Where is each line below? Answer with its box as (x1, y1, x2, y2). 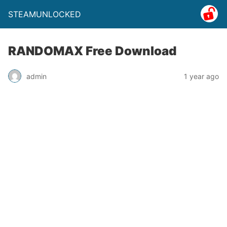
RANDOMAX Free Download (8, 44, 176, 58)
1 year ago (184, 71, 219, 81)
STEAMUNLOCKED (8, 9, 81, 19)
